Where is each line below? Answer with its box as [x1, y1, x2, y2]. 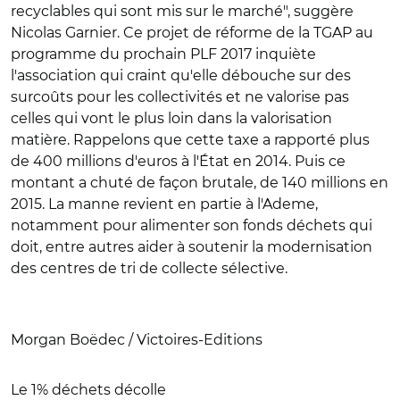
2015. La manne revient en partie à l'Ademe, [11, 196, 318, 212]
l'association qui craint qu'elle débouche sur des [11, 67, 351, 84]
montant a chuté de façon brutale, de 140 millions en [11, 174, 388, 191]
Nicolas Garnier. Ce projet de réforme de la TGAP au [11, 24, 373, 41]
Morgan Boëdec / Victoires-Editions [11, 331, 262, 348]
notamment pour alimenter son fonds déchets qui [11, 217, 372, 234]
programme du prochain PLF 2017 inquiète [11, 46, 316, 62]
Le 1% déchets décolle [11, 381, 166, 398]
